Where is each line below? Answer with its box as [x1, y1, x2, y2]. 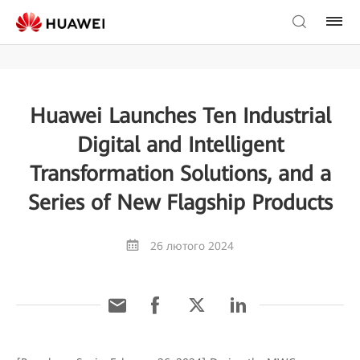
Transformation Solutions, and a [29, 162, 331, 186]
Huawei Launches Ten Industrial [29, 104, 331, 128]
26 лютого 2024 [150, 239, 234, 252]
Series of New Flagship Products [27, 190, 333, 215]
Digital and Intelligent [76, 133, 284, 157]
